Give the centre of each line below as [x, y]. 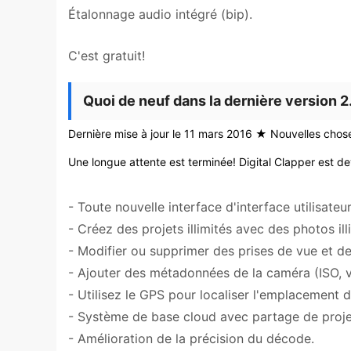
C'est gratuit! [107, 56]
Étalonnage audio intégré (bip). [160, 14]
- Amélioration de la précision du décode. [191, 338]
